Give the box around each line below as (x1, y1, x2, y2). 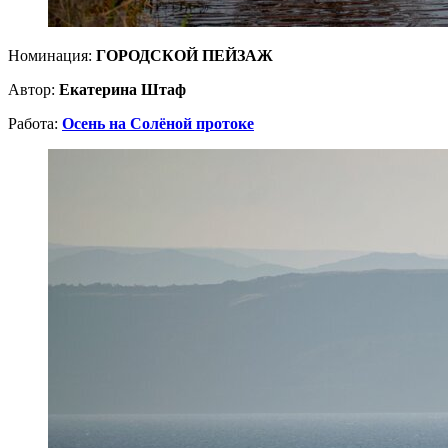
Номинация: (8, 46, 96, 64)
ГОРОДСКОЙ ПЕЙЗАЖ (96, 46, 273, 64)
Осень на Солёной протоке (62, 114, 254, 132)
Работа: (8, 114, 62, 132)
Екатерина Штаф (59, 80, 186, 98)
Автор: (8, 80, 59, 98)
